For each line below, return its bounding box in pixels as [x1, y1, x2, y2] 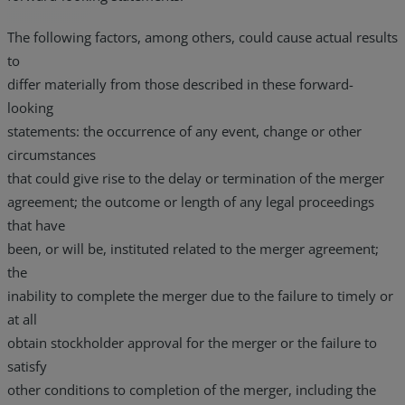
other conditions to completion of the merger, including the [7, 380, 376, 399]
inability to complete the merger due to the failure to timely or [7, 286, 393, 305]
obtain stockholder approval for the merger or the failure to [7, 333, 377, 352]
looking [7, 98, 53, 117]
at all [7, 309, 37, 328]
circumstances [7, 145, 96, 164]
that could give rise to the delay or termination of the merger [7, 168, 384, 187]
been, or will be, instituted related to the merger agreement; [7, 239, 379, 258]
